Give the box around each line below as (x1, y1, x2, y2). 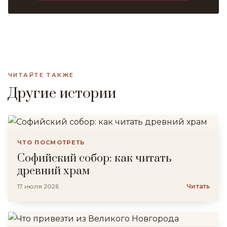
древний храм (17, 164, 90, 178)
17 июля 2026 (17, 182, 59, 190)
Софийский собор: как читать (17, 152, 172, 165)
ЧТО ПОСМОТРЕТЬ (17, 139, 85, 146)
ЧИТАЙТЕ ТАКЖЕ (8, 71, 74, 79)
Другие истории (8, 85, 117, 102)
